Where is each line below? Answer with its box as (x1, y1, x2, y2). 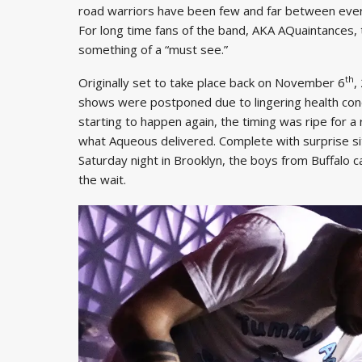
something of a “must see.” (78, 40, 228, 57)
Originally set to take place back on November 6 (78, 74, 345, 90)
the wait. (78, 170, 126, 187)
